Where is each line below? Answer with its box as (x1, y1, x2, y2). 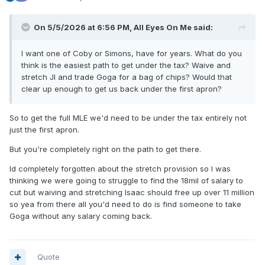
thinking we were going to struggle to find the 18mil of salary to (9, 176, 243, 186)
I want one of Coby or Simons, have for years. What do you (21, 49, 242, 59)
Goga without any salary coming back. (9, 211, 154, 221)
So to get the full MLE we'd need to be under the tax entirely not (9, 113, 247, 123)
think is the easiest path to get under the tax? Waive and (21, 60, 231, 70)
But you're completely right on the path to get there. (9, 144, 201, 154)
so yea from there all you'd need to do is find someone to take (9, 199, 241, 209)
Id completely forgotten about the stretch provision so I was (9, 164, 231, 174)
